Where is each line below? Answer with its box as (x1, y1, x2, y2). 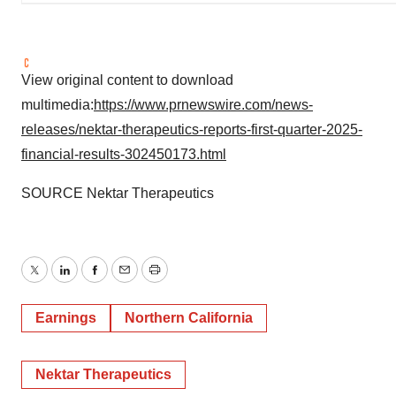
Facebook (93, 272, 156, 288)
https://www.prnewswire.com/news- (94, 97, 313, 113)
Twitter (33, 272, 75, 288)
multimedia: (21, 97, 94, 113)
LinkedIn (63, 272, 118, 288)
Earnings (35, 310, 96, 326)
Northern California (125, 310, 253, 326)
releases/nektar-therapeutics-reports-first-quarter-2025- (21, 122, 362, 138)
